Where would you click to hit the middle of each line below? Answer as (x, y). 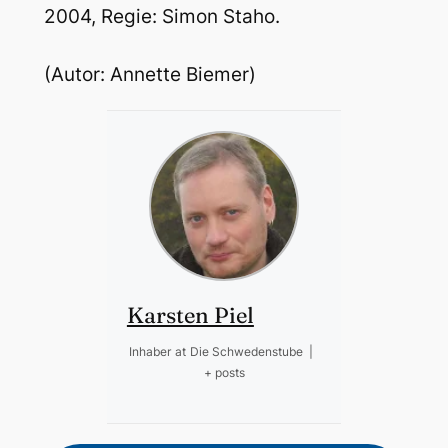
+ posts (224, 373)
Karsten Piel (190, 315)
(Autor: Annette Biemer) (149, 75)
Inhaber (149, 352)
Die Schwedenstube (246, 352)
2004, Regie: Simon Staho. (161, 16)
